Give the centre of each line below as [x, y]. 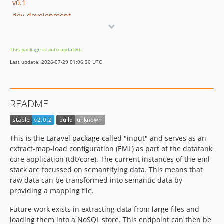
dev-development [42, 15]
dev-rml [25, 41]
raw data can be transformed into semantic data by [96, 180]
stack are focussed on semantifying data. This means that [106, 170]
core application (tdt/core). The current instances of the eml [110, 159]
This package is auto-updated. [46, 49]
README [29, 104]
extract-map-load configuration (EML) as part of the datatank [111, 149]
